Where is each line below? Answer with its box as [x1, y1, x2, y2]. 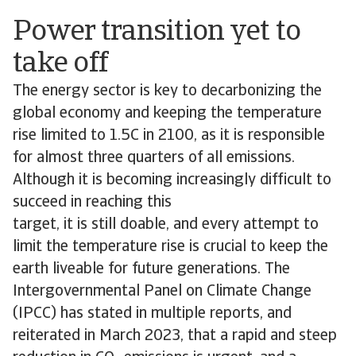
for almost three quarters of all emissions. [13, 150, 295, 166]
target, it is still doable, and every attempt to [13, 217, 319, 233]
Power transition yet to [13, 18, 301, 47]
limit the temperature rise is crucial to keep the [13, 239, 328, 255]
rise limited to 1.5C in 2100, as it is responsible [13, 128, 325, 144]
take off [13, 50, 109, 79]
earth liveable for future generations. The [13, 261, 290, 277]
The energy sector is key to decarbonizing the [13, 83, 322, 99]
